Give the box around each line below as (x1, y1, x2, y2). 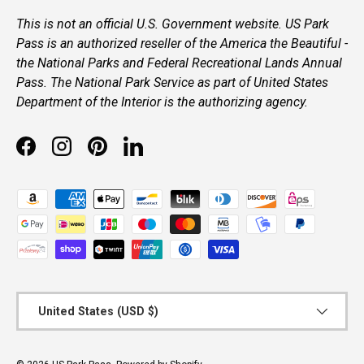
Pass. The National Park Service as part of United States (16, 75, 328, 91)
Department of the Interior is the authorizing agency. (16, 94, 308, 110)
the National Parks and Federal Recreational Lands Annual (16, 55, 342, 71)
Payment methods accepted (15, 190, 175, 206)
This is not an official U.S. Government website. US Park (16, 16, 329, 32)
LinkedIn (132, 146, 181, 162)
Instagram (60, 146, 118, 162)
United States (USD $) (38, 305, 158, 318)
